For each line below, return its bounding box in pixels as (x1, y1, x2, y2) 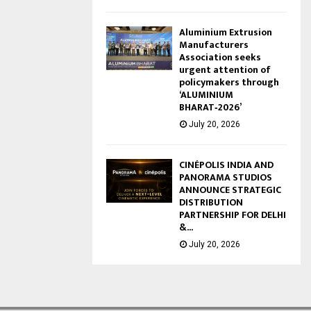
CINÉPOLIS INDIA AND (179, 156, 274, 173)
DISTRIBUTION (179, 194, 243, 210)
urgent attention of (179, 61, 271, 78)
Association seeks (179, 49, 261, 65)
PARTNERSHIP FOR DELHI (179, 206, 286, 223)
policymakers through (179, 74, 279, 90)
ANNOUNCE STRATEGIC (179, 181, 281, 198)
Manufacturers (179, 36, 249, 53)
